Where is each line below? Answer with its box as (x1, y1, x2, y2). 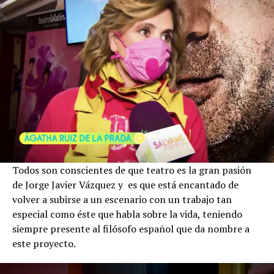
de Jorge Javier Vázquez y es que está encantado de (12, 178, 239, 192)
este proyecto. (12, 237, 76, 251)
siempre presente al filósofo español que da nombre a (12, 222, 250, 236)
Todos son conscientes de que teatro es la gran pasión (12, 163, 251, 177)
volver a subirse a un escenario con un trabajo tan (12, 193, 232, 207)
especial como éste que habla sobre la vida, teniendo (12, 207, 242, 221)
